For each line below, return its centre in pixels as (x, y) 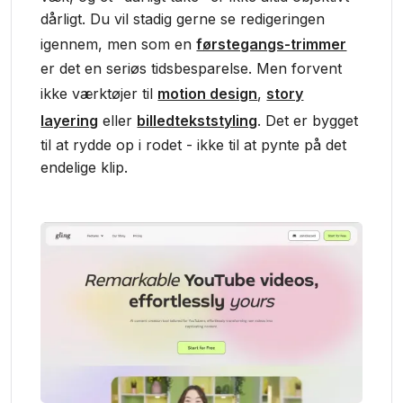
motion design (208, 94)
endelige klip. (85, 167)
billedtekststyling (197, 121)
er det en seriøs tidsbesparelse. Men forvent (192, 68)
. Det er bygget (308, 121)
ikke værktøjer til (99, 94)
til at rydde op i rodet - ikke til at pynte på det (194, 145)
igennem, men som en (119, 44)
